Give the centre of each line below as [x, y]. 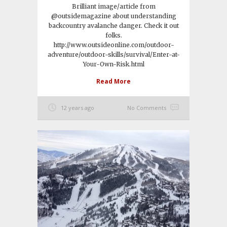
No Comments [147, 108]
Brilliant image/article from [113, 7]
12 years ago [78, 108]
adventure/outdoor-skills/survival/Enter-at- [114, 55]
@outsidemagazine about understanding [113, 16]
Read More [113, 82]
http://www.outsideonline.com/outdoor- [113, 45]
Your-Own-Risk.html [113, 64]
